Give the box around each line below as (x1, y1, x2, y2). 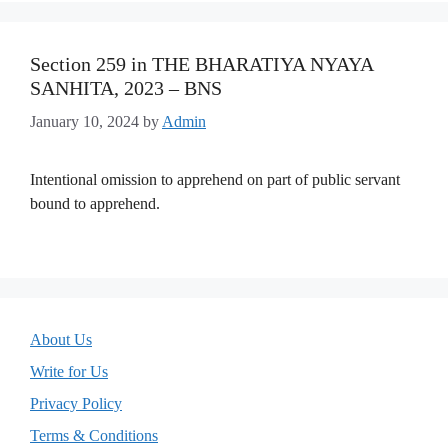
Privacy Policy (30, 395, 122, 412)
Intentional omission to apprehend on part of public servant (30, 171, 400, 188)
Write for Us (30, 363, 108, 380)
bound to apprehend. (30, 195, 160, 212)
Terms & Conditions (30, 427, 158, 444)
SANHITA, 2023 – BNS (30, 77, 222, 99)
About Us (30, 331, 92, 348)
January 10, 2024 (30, 113, 139, 130)
